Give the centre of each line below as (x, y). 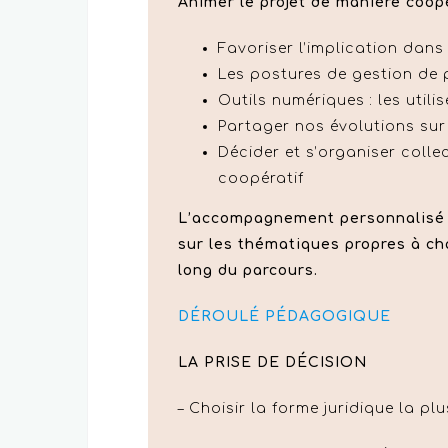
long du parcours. (248, 270)
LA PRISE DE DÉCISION (272, 362)
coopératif (261, 178)
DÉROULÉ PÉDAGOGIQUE (284, 316)
